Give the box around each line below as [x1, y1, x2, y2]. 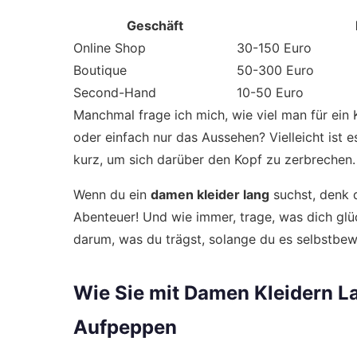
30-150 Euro [237, 40, 312, 56]
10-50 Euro [237, 84, 304, 100]
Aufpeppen [73, 316, 177, 339]
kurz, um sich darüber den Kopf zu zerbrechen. [73, 151, 355, 167]
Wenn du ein [73, 186, 151, 202]
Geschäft [127, 18, 183, 33]
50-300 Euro [237, 62, 314, 78]
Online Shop [73, 40, 146, 56]
